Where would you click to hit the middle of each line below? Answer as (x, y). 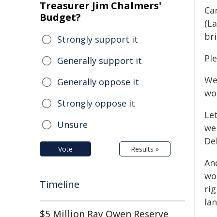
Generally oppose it (98, 82)
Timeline (60, 184)
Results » (145, 149)
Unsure (72, 124)
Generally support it (100, 61)
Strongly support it (98, 39)
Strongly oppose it (96, 103)
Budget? (60, 17)
